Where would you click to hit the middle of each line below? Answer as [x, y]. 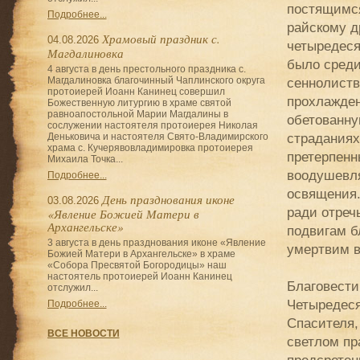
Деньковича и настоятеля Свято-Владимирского [157, 137]
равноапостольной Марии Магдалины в [137, 114]
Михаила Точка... [85, 159]
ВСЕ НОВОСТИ [83, 333]
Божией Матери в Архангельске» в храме [141, 254]
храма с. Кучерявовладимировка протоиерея [150, 148]
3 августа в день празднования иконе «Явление [156, 243]
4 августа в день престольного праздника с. [146, 69]
